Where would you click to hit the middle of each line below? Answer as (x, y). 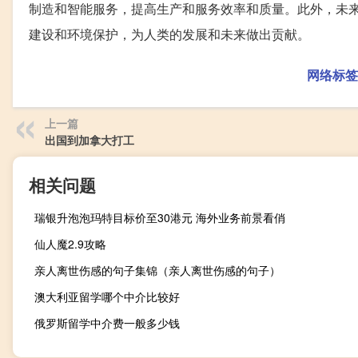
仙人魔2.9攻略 (70, 244)
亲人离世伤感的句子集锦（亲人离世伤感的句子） (157, 270)
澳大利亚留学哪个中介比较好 (107, 297)
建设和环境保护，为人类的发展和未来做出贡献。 (169, 34)
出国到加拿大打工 (89, 140)
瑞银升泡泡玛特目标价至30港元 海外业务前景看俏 (160, 218)
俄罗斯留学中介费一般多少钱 (107, 323)
